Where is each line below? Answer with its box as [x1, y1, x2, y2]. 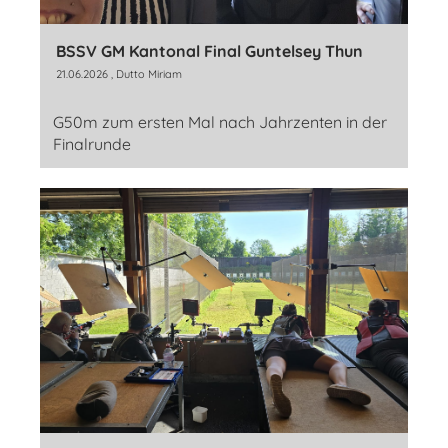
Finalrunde [53, 133, 131, 154]
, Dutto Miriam [108, 66, 182, 81]
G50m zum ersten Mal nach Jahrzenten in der [53, 111, 387, 132]
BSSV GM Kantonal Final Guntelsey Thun [56, 40, 363, 61]
